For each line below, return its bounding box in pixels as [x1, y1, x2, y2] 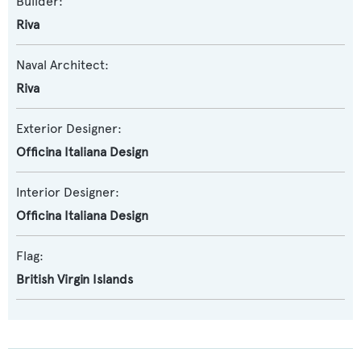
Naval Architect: [16, 57, 109, 73]
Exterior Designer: [16, 121, 122, 136]
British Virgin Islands [16, 272, 133, 287]
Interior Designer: [16, 185, 119, 200]
